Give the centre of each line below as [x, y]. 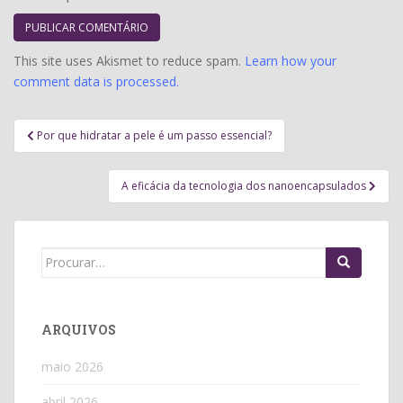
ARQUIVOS [79, 329]
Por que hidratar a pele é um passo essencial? [154, 135]
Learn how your [291, 60]
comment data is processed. [96, 81]
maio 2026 [72, 366]
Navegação [72, 129]
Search [63, 256]
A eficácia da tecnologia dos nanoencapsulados [245, 185]
